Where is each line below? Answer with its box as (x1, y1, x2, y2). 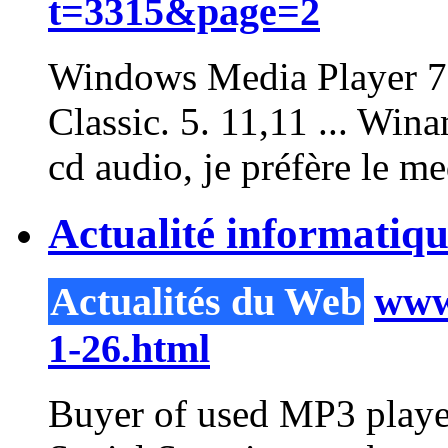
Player (317, 55, 417, 99)
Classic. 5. (48, 100, 220, 144)
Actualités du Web (50, 278, 362, 324)
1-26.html (48, 325, 210, 371)
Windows (48, 55, 197, 99)
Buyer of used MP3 (48, 391, 366, 435)
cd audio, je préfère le (48, 145, 399, 189)
